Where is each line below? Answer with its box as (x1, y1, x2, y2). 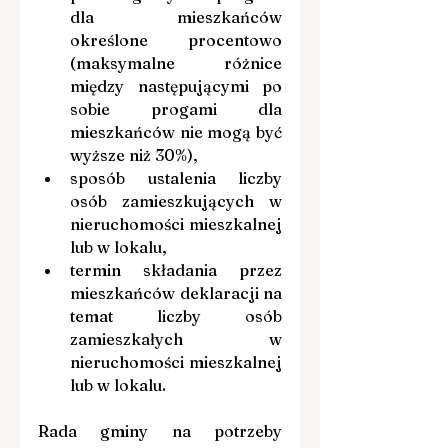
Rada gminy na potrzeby (38, 420, 282, 441)
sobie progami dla (70, 98, 282, 119)
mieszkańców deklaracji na (70, 282, 282, 303)
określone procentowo (70, 29, 282, 50)
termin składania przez (70, 259, 282, 280)
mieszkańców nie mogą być (70, 121, 282, 142)
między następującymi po (70, 75, 282, 96)
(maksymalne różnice (70, 52, 282, 73)
